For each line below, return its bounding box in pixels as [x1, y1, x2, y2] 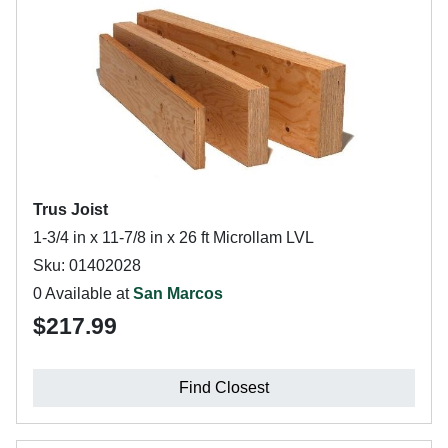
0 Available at [33, 284, 133, 302]
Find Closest [179, 378, 269, 396]
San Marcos [133, 284, 223, 302]
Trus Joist [33, 200, 108, 218]
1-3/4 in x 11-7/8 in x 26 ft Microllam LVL [33, 228, 314, 246]
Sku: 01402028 [33, 256, 141, 274]
